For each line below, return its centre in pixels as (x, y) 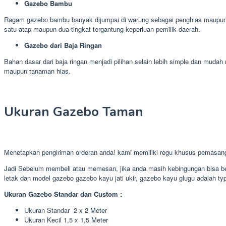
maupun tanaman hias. (37, 71)
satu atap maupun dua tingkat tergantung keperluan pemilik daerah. (102, 29)
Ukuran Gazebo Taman (74, 111)
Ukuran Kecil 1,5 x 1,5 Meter (66, 220)
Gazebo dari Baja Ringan (63, 45)
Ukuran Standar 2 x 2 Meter (66, 210)
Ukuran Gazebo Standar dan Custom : (63, 194)
